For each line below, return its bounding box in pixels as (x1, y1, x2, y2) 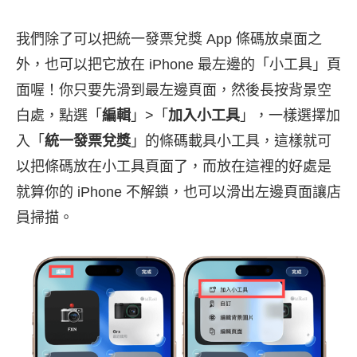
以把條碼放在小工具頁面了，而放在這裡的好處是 (16, 158, 331, 175)
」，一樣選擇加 (240, 107, 340, 124)
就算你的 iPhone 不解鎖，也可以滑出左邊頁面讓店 (16, 183, 341, 200)
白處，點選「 (16, 107, 102, 124)
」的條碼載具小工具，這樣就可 (131, 132, 331, 149)
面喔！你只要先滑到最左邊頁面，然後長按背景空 (16, 81, 331, 98)
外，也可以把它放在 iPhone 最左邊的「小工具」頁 (16, 56, 341, 73)
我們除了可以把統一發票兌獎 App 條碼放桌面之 (16, 30, 322, 47)
